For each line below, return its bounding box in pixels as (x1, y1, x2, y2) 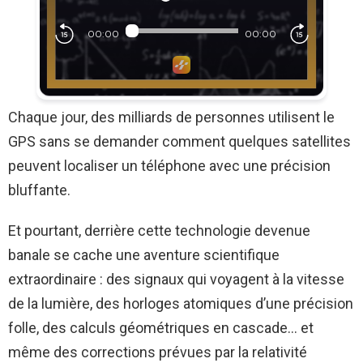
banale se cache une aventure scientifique (8, 246, 280, 263)
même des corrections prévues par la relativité (8, 343, 307, 361)
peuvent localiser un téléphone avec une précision (8, 156, 331, 174)
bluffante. (8, 181, 70, 199)
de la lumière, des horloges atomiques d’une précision (8, 294, 353, 312)
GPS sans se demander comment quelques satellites (8, 132, 351, 150)
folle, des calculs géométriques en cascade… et (8, 318, 314, 336)
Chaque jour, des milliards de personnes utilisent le (8, 108, 335, 126)
